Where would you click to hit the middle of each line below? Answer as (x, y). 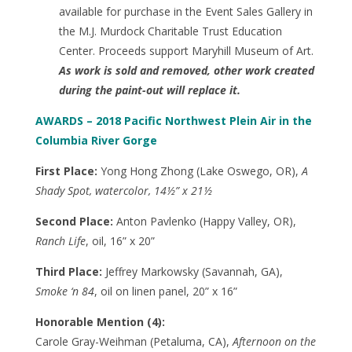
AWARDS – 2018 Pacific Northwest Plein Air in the (173, 120)
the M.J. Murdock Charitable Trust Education (170, 31)
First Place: (66, 170)
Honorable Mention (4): (100, 321)
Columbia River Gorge (96, 140)
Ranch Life (60, 240)
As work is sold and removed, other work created (186, 70)
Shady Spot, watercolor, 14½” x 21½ (123, 190)
